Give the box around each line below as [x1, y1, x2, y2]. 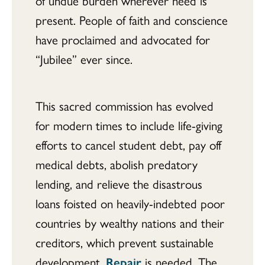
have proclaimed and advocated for [35, 30, 210, 48]
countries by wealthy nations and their [35, 214, 224, 231]
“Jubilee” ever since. [35, 50, 132, 67]
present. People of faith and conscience [35, 11, 228, 28]
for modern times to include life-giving [35, 116, 222, 134]
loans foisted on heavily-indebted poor [35, 194, 225, 212]
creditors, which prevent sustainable [35, 233, 214, 251]
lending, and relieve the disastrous [35, 174, 202, 192]
